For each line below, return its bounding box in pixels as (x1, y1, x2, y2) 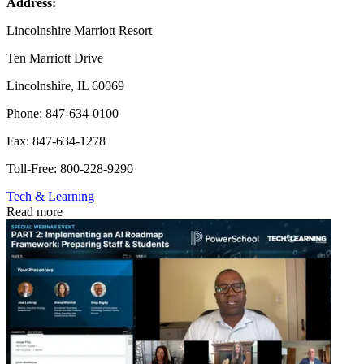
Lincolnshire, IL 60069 (6, 79, 124, 93)
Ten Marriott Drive (6, 51, 103, 66)
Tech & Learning (6, 189, 94, 204)
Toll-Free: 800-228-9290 (6, 162, 133, 176)
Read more (6, 205, 63, 219)
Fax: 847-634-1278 (6, 134, 106, 149)
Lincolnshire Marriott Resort (6, 24, 152, 38)
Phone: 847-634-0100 (6, 106, 119, 121)
